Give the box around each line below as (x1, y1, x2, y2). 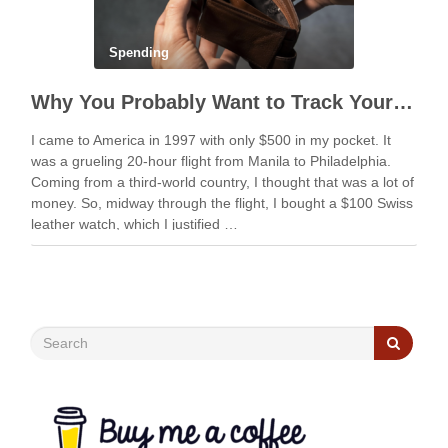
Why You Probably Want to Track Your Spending (393, 91, 413, 113)
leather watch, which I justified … (31, 216, 238, 232)
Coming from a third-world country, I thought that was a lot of (31, 174, 414, 190)
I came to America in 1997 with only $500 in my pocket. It (31, 132, 391, 148)
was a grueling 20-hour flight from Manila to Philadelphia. (31, 153, 391, 169)
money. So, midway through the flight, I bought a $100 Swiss (31, 195, 413, 211)
